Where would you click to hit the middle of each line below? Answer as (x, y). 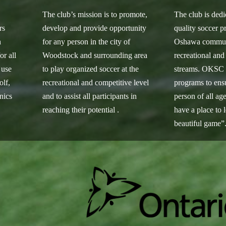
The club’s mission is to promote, (95, 14)
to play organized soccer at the (90, 69)
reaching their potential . (80, 109)
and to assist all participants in (89, 96)
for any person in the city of (86, 41)
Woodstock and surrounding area (95, 55)
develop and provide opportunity (94, 28)
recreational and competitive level (95, 82)
